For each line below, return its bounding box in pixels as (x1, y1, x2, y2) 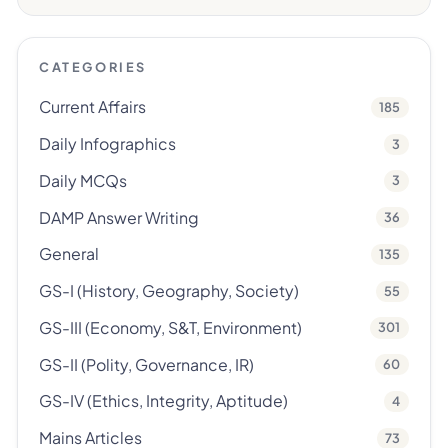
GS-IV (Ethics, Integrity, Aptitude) (39, 390, 289, 412)
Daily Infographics (39, 133, 177, 155)
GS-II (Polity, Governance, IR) (39, 353, 255, 375)
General (39, 243, 100, 265)
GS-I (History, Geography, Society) (39, 280, 300, 302)
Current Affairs (39, 96, 147, 118)
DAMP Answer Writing (39, 206, 200, 228)
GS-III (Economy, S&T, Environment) (39, 316, 303, 338)
